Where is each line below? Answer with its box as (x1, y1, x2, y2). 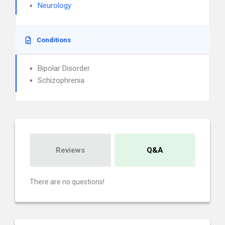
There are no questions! (30, 178, 104, 186)
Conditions (37, 36, 71, 44)
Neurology (38, 1, 71, 10)
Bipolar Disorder (38, 64, 90, 73)
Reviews (55, 146, 85, 155)
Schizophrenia (38, 76, 84, 85)
